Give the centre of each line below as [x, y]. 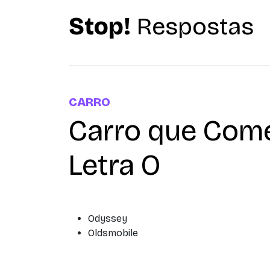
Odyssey [108, 218]
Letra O [115, 165]
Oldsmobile [113, 233]
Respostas [192, 27]
